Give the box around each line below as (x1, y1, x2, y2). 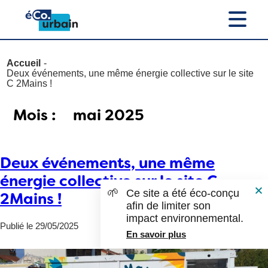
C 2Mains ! (7, 78, 53, 89)
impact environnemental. (126, 212, 243, 224)
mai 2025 (73, 105, 145, 125)
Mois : (13, 105, 57, 125)
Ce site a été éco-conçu (126, 187, 239, 199)
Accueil (7, 58, 41, 68)
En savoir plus (126, 229, 186, 239)
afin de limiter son (126, 200, 211, 212)
